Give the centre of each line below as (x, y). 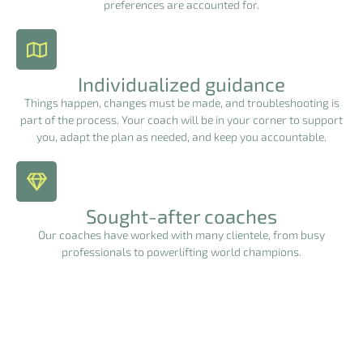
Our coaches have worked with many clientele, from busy (181, 235)
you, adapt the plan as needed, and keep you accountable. (181, 137)
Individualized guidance (181, 84)
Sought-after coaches (181, 216)
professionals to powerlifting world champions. (181, 252)
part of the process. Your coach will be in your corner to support (181, 120)
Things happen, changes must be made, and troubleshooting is (181, 102)
